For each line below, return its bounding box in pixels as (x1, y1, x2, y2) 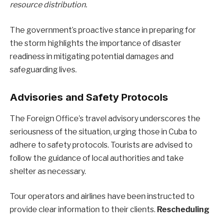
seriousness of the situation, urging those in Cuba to (10, 127, 197, 136)
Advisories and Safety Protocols (10, 90, 168, 103)
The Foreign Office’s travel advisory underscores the (10, 113, 200, 123)
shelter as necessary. (10, 166, 86, 176)
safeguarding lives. (10, 65, 77, 74)
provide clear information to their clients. (10, 205, 157, 215)
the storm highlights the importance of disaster (10, 38, 181, 48)
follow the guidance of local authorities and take (10, 153, 184, 163)
